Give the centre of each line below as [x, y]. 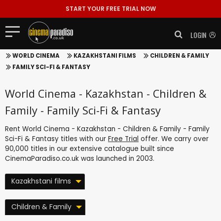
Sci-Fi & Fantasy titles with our [56, 139]
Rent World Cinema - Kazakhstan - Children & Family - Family [107, 129]
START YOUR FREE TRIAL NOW [110, 9]
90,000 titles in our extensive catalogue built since [90, 148]
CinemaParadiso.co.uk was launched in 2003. [80, 158]
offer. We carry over [174, 139]
